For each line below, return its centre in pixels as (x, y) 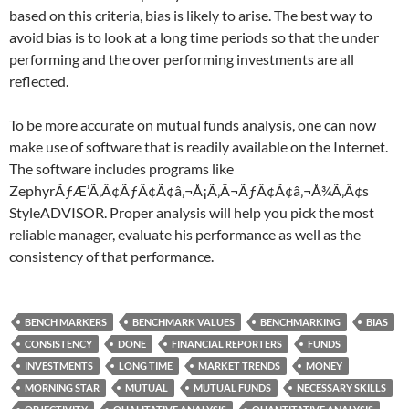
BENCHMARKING (300, 322)
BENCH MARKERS (66, 322)
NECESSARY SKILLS (341, 388)
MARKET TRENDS (239, 366)
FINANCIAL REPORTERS (227, 344)
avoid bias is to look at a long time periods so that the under (194, 37)
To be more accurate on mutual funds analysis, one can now (193, 125)
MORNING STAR (62, 388)
